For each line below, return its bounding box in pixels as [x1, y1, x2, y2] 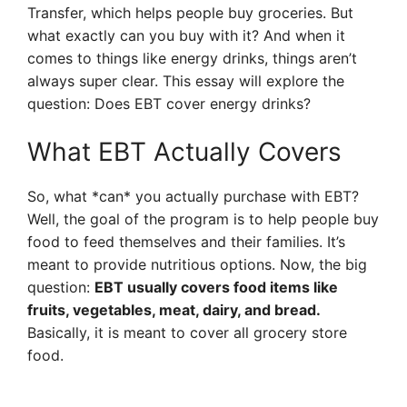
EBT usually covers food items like [94, 278, 338, 296]
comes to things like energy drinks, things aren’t [27, 49, 357, 67]
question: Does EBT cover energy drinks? [27, 94, 311, 113]
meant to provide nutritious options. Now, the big [27, 255, 367, 273]
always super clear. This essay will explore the [27, 72, 344, 90]
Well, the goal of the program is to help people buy [27, 210, 379, 228]
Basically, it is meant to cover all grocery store [27, 323, 347, 342]
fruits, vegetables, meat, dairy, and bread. [27, 301, 321, 319]
